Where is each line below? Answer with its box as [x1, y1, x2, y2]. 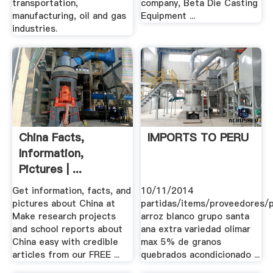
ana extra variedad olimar [141, 223, 251, 236]
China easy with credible [12, 236, 118, 249]
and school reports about [12, 223, 122, 236]
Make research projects [12, 210, 116, 223]
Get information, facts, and [12, 185, 131, 197]
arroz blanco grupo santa [141, 210, 250, 223]
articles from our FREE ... [12, 249, 119, 261]
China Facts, [18, 130, 84, 146]
